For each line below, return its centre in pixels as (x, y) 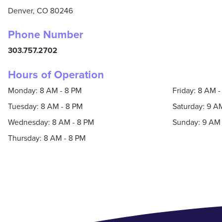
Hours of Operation (56, 75)
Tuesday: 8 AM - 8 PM (45, 106)
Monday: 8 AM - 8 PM (45, 90)
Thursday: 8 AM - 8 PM (47, 138)
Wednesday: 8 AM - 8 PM (51, 122)
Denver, (21, 11)
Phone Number (46, 34)
